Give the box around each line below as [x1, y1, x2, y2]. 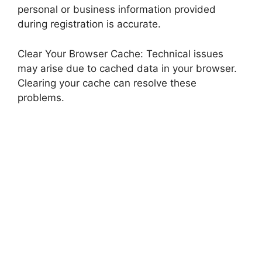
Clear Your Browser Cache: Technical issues [18, 47, 223, 60]
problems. [18, 91, 64, 104]
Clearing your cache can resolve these [18, 77, 196, 89]
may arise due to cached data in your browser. [18, 62, 237, 74]
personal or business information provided [18, 4, 216, 15]
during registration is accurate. [18, 18, 161, 30]
